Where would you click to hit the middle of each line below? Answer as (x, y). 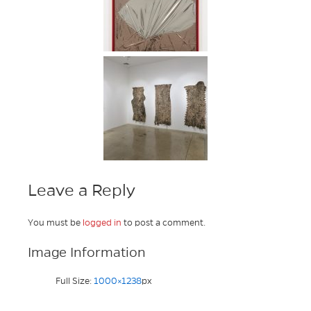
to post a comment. (163, 223)
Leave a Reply (82, 190)
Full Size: (75, 281)
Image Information (87, 253)
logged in (102, 223)
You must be (55, 223)
